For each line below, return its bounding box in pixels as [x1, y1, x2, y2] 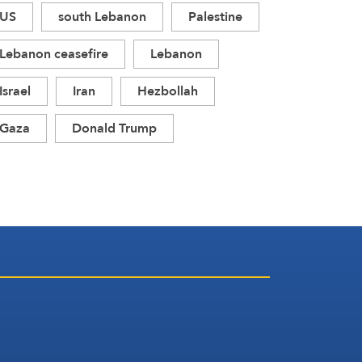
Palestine [188, 5, 242, 29]
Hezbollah [137, 79, 198, 103]
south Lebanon [58, 5, 146, 29]
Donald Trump [72, 116, 157, 141]
